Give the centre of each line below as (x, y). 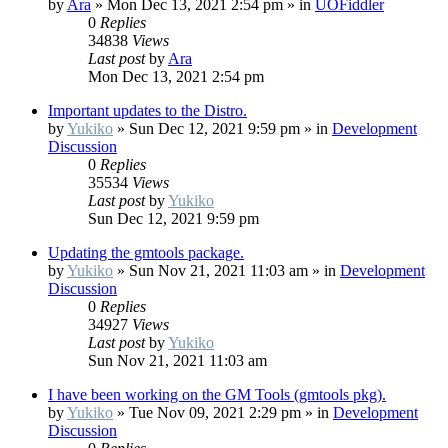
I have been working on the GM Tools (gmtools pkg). (217, 395)
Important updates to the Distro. (147, 111)
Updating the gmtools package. (146, 253)
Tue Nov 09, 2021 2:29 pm (215, 413)
